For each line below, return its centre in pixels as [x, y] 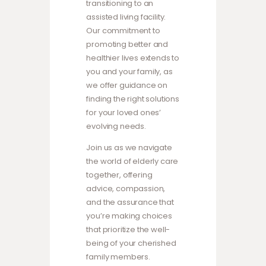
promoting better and [127, 45]
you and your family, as [129, 72]
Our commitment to [123, 31]
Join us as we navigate [129, 148]
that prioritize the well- [128, 230]
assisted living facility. [126, 17]
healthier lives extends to [133, 58]
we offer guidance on [127, 85]
